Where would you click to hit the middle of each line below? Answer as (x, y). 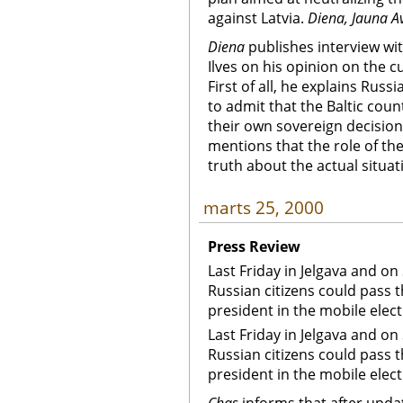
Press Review (254, 246)
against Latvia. (258, 18)
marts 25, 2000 (264, 208)
